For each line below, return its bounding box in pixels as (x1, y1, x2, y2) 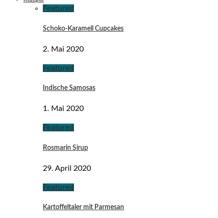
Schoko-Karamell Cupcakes (43, 25, 124, 32)
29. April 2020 (43, 164, 91, 172)
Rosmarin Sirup (43, 144, 88, 151)
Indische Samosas (43, 85, 95, 92)
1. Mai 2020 (43, 105, 84, 113)
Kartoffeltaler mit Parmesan (43, 204, 124, 211)
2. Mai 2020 (43, 45, 84, 53)
